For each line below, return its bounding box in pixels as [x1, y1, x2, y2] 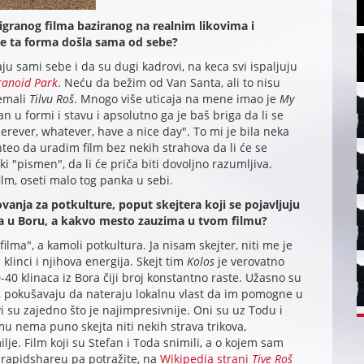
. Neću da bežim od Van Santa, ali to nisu [57, 75, 280, 91]
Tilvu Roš [28, 91, 74, 107]
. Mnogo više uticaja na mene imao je [73, 91, 279, 107]
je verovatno [214, 253, 284, 270]
